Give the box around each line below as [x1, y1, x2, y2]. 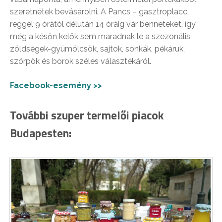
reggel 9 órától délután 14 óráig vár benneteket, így [10, 19, 196, 29]
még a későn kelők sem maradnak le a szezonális [10, 31, 190, 41]
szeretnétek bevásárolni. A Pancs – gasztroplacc [10, 6, 187, 16]
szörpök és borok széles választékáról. [10, 56, 151, 66]
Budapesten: [10, 124, 71, 142]
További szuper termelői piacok [10, 106, 164, 124]
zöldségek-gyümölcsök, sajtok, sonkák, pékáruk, [10, 44, 185, 54]
